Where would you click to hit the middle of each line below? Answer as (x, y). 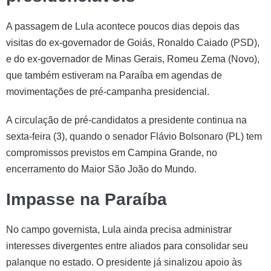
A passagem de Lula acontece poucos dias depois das (123, 26)
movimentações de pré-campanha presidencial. (108, 91)
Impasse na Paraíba (87, 199)
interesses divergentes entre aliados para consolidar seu (127, 246)
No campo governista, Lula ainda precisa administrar (119, 229)
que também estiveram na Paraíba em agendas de (114, 75)
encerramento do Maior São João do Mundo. (101, 169)
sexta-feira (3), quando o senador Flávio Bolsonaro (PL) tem (134, 136)
